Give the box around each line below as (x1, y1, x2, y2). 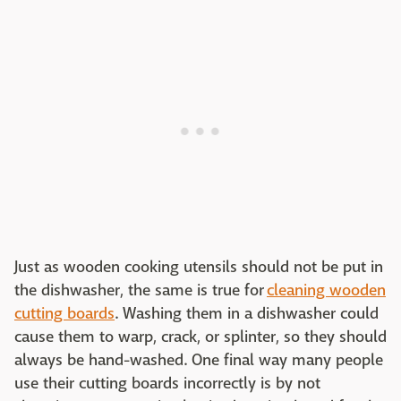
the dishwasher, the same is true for (14, 279, 267, 301)
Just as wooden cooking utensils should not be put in (14, 256, 383, 277)
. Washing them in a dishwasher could (115, 303, 379, 324)
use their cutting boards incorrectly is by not (14, 372, 320, 394)
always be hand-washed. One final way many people (14, 349, 383, 371)
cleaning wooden (267, 279, 386, 301)
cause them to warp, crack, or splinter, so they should (14, 326, 387, 347)
